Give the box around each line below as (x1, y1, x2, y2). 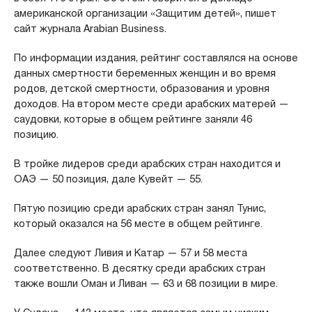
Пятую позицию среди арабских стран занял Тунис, (13, 201, 266, 214)
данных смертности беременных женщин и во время (13, 66, 276, 79)
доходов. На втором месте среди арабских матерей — (13, 97, 289, 110)
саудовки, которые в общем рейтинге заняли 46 (13, 112, 252, 125)
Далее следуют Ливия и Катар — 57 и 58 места (13, 246, 247, 259)
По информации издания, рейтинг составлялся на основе (13, 51, 298, 64)
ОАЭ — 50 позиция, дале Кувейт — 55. (13, 172, 203, 185)
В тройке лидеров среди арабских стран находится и (13, 157, 281, 170)
